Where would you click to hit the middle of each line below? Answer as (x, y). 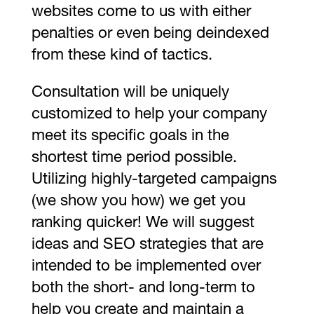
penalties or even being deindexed (150, 34)
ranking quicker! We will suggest (143, 224)
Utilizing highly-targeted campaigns (154, 180)
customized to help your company (149, 115)
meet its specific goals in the (130, 137)
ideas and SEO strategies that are (147, 246)
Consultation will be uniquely (130, 94)
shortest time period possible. (134, 159)
